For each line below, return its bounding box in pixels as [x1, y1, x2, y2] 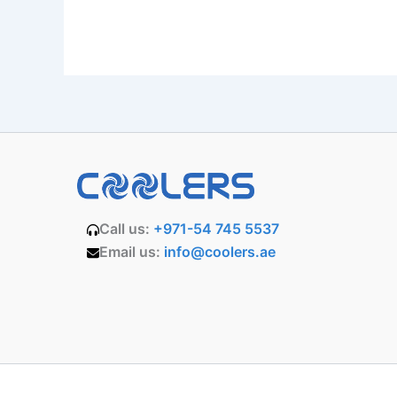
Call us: [98, 219, 153, 237]
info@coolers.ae [163, 242, 276, 261]
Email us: [98, 242, 164, 261]
